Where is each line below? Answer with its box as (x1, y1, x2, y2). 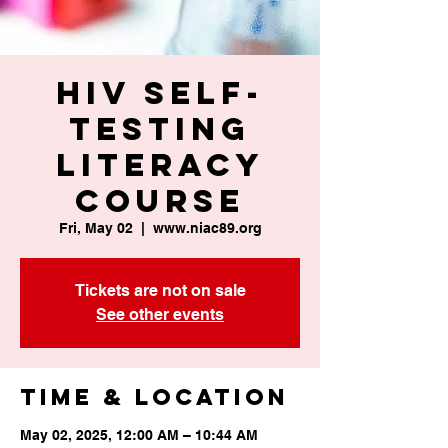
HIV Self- (56, 73, 264, 113)
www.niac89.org (152, 220, 262, 236)
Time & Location (20, 383, 289, 411)
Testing (69, 109, 251, 149)
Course (75, 181, 245, 221)
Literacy (55, 145, 265, 185)
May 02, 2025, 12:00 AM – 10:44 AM (20, 427, 258, 443)
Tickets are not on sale (74, 281, 246, 300)
